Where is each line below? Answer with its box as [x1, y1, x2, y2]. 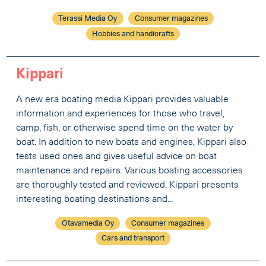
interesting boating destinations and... [16, 194, 173, 204]
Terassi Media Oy [58, 15, 118, 23]
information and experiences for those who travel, [16, 109, 225, 119]
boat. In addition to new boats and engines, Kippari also [16, 137, 247, 147]
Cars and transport [102, 235, 164, 243]
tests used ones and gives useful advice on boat [16, 151, 217, 161]
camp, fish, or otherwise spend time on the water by [16, 123, 233, 133]
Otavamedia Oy [61, 219, 114, 227]
